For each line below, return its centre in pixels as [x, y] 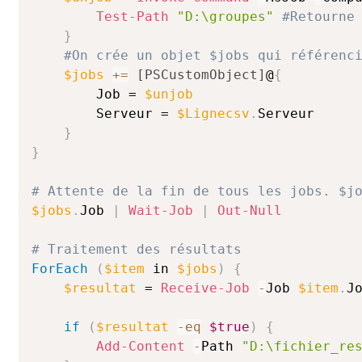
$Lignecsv [213, 114]
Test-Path [133, 17]
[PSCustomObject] [201, 75]
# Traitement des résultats [137, 249]
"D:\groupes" [225, 17]
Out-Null [250, 210]
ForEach [60, 269]
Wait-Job [161, 210]
